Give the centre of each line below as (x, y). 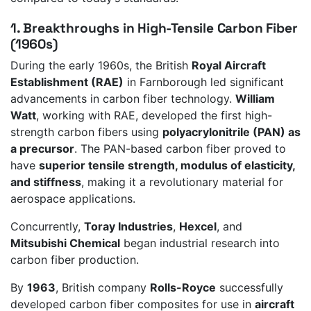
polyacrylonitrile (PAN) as (232, 132)
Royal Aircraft (229, 66)
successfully (250, 288)
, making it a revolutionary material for (182, 182)
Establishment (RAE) (67, 82)
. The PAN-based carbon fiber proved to (180, 149)
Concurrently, (47, 227)
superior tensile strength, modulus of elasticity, (167, 166)
